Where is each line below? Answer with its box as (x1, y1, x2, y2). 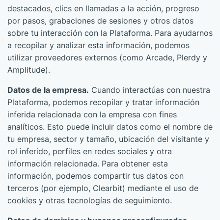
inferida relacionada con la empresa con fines (7, 110, 177, 119)
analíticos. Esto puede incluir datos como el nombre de (7, 122, 213, 132)
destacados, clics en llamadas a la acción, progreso (7, 3, 199, 13)
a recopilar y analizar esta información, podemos (7, 40, 190, 50)
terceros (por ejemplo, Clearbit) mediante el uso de (7, 183, 198, 193)
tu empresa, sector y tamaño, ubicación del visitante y (7, 134, 209, 144)
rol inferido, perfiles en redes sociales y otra (7, 146, 172, 156)
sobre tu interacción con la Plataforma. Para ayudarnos (7, 28, 213, 38)
